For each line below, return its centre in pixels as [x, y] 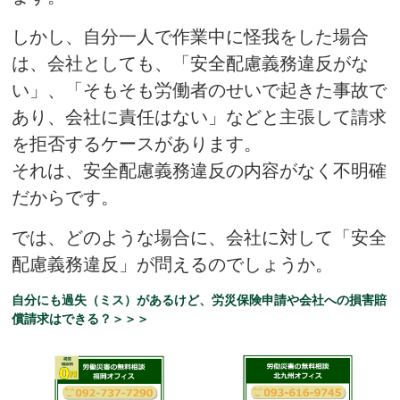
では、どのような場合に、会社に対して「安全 [200, 237]
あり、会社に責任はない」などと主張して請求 [200, 117]
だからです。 [66, 197]
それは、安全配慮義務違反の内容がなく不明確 [200, 170]
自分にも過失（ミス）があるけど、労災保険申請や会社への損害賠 [200, 300]
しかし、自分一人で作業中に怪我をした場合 [191, 36]
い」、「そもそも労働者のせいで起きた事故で [200, 90]
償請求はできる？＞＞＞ [81, 318]
